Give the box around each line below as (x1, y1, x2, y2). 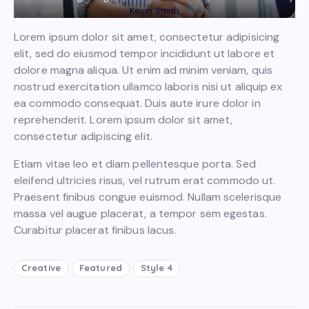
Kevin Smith (129, 4, 180, 17)
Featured (79, 262, 122, 274)
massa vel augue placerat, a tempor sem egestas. (14, 206, 267, 221)
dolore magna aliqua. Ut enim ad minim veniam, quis (14, 62, 273, 77)
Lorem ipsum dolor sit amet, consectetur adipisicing (14, 29, 280, 44)
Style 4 (141, 262, 172, 274)
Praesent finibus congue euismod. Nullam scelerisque (14, 189, 282, 204)
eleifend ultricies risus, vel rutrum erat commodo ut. (14, 172, 276, 188)
